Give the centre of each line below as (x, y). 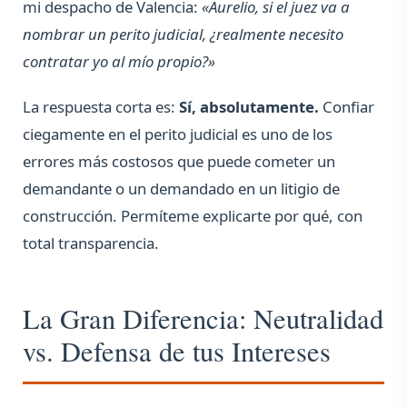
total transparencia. (91, 243)
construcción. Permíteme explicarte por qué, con (193, 216)
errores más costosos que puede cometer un (179, 162)
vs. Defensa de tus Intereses (177, 352)
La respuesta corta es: (101, 107)
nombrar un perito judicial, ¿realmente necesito (183, 35)
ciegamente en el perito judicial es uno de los (178, 134)
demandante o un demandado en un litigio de (181, 189)
